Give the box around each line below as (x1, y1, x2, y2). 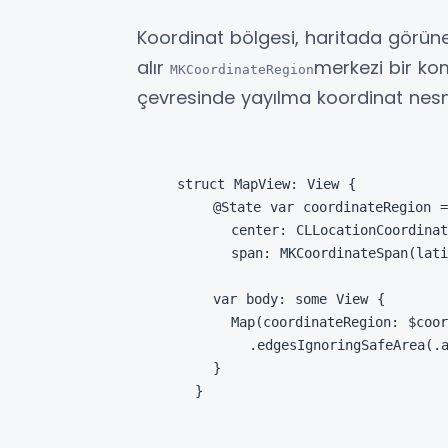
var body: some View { (177, 291, 385, 308)
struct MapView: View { (177, 176, 356, 193)
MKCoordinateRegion (170, 62, 314, 78)
